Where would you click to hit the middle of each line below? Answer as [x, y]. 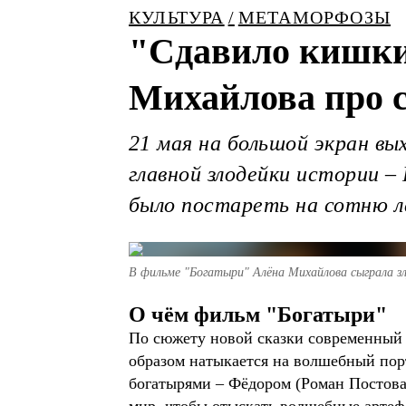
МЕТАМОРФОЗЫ [314, 17]
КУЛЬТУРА [177, 17]
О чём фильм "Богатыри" [258, 314]
